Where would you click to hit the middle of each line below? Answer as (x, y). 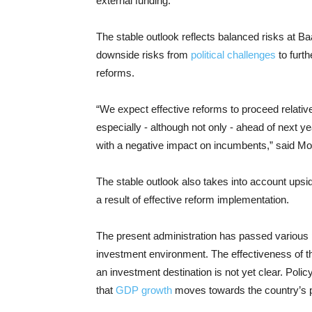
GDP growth (144, 290)
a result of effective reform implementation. (193, 200)
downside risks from (143, 55)
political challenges (233, 55)
